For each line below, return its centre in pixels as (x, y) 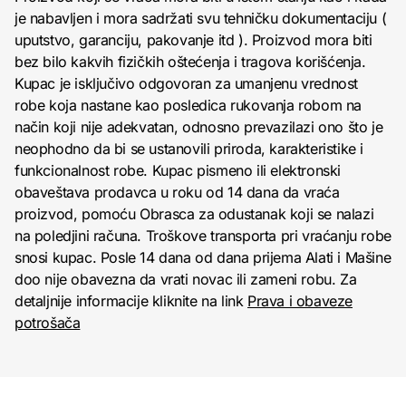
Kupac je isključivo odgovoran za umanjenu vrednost (187, 84)
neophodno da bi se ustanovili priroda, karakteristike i (189, 149)
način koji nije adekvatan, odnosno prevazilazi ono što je (199, 127)
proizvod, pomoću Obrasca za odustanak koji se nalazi (194, 214)
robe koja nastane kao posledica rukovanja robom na (188, 106)
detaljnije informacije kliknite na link (131, 301)
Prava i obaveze (300, 301)
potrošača (48, 323)
